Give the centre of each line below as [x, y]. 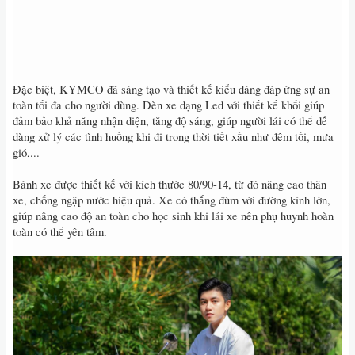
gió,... [26, 153]
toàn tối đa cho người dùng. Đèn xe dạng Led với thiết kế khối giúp [168, 105]
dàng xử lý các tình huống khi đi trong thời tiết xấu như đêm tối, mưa [173, 137]
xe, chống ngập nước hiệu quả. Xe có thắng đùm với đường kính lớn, [172, 200]
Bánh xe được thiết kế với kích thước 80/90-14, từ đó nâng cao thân [170, 184]
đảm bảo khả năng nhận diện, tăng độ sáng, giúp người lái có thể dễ [170, 121]
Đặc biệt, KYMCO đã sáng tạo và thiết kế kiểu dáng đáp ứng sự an [171, 89]
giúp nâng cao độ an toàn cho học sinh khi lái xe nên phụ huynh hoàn [173, 216]
